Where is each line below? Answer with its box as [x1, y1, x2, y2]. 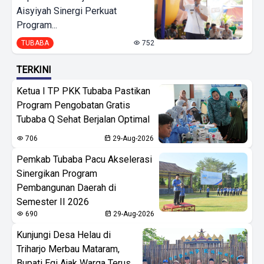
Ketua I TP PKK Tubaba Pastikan [16, 85, 150, 97]
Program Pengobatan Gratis [16, 99, 130, 111]
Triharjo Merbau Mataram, [16, 243, 120, 255]
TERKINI [16, 64, 51, 75]
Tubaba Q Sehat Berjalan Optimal [16, 113, 150, 125]
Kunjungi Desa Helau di [16, 229, 111, 240]
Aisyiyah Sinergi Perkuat [16, 5, 117, 16]
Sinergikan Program [16, 167, 97, 179]
